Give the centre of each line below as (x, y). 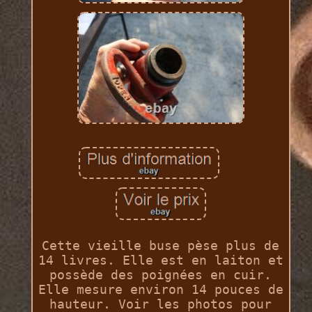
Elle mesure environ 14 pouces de (161, 289)
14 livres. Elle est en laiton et (161, 260)
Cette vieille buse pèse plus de (161, 245)
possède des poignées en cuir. (161, 274)
